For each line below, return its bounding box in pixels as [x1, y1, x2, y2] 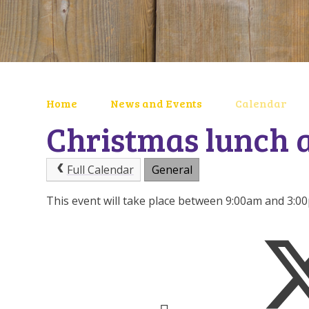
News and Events [110, 95, 203, 110]
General [151, 162, 192, 178]
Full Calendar [66, 162, 134, 178]
